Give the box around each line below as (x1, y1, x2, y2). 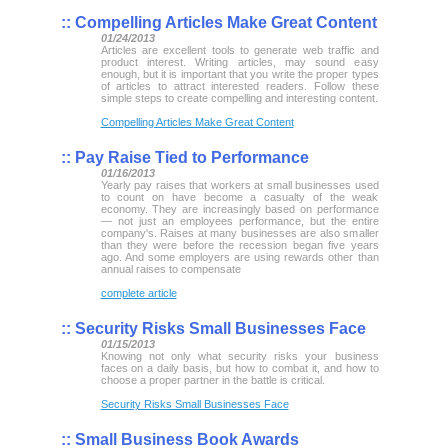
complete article (100, 286, 177, 299)
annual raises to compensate (100, 262, 241, 275)
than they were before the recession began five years (100, 238, 379, 251)
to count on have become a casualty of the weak (100, 190, 379, 203)
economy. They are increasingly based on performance (100, 202, 379, 215)
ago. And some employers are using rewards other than (100, 250, 379, 263)
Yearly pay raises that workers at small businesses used (100, 178, 379, 191)
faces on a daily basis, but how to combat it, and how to (100, 361, 379, 374)
